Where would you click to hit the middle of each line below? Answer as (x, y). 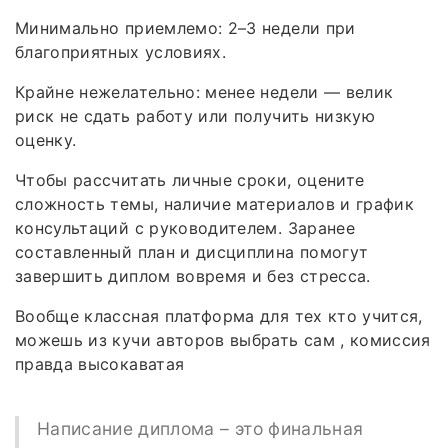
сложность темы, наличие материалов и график (215, 203)
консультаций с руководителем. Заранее (185, 227)
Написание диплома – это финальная (200, 428)
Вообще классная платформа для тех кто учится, (219, 315)
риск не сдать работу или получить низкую (195, 115)
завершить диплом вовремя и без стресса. (193, 275)
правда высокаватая (100, 363)
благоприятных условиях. (121, 51)
